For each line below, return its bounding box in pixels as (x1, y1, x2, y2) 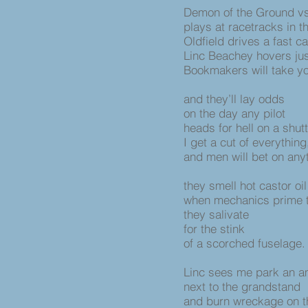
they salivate (184, 207, 252, 221)
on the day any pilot (184, 106, 289, 120)
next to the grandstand (184, 279, 304, 294)
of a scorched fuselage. (184, 236, 305, 250)
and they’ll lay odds (184, 91, 288, 106)
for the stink (184, 221, 248, 236)
